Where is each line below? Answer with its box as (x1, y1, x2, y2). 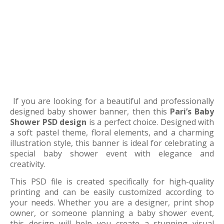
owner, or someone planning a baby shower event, (10, 207, 214, 218)
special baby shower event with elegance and (10, 148, 214, 159)
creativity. (10, 158, 45, 169)
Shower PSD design (10, 116, 86, 127)
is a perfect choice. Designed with (86, 116, 214, 127)
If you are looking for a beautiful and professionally (10, 95, 214, 106)
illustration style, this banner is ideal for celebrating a (10, 137, 214, 148)
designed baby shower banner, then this (10, 106, 170, 117)
